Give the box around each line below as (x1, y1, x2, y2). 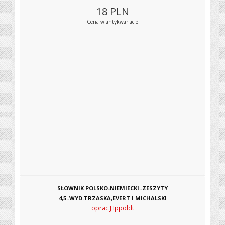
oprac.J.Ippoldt (91, 204, 134, 212)
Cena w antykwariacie (87, 18, 138, 25)
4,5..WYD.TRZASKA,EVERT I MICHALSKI (58, 194, 167, 202)
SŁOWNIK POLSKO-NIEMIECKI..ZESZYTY (57, 184, 168, 192)
